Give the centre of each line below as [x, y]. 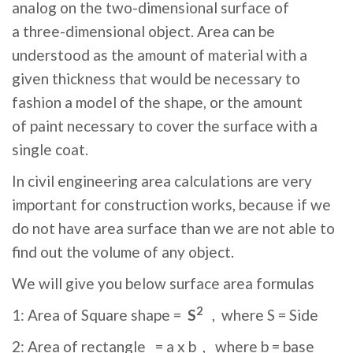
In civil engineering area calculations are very [162, 181]
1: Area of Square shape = [100, 315]
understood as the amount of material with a [160, 55]
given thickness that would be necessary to [156, 78]
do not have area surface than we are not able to [173, 228]
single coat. [50, 149]
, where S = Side [260, 315]
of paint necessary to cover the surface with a [165, 126]
